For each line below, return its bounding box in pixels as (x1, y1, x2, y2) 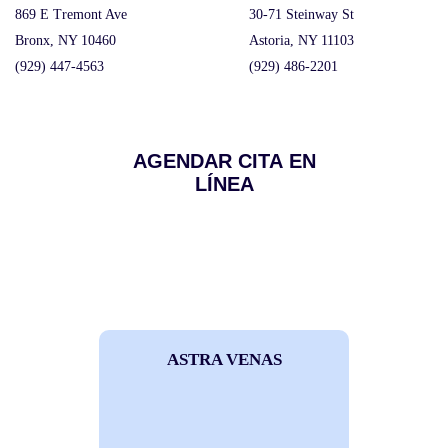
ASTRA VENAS (166, 350, 282, 369)
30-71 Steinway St (249, 7, 354, 22)
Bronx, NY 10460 (15, 33, 116, 48)
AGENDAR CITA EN (132, 150, 316, 172)
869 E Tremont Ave (15, 7, 127, 22)
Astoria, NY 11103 (249, 33, 354, 48)
